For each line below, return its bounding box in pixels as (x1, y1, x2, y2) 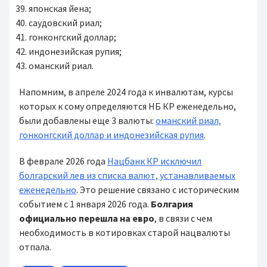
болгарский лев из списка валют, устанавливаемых (19, 169, 235, 181)
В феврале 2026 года (19, 155, 107, 167)
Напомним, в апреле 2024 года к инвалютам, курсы (19, 86, 233, 98)
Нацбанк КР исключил (107, 155, 201, 167)
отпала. (19, 241, 51, 253)
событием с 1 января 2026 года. (19, 198, 151, 210)
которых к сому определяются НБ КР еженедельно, (19, 100, 236, 112)
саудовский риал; (29, 17, 105, 29)
